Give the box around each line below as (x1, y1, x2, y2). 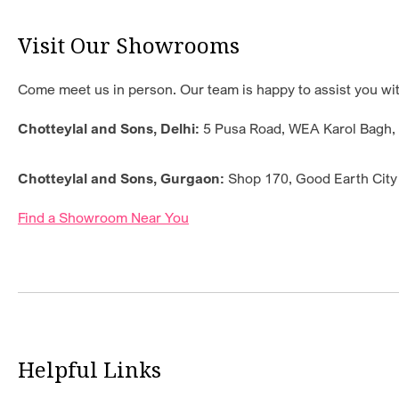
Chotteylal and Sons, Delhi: (18, 119, 203, 138)
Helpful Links (18, 354, 161, 385)
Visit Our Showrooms (18, 30, 240, 61)
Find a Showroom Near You (18, 208, 189, 227)
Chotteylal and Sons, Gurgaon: (18, 169, 228, 188)
